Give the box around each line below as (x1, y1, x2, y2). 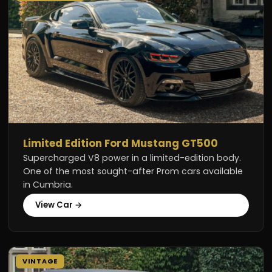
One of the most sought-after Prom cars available (23, 165, 243, 178)
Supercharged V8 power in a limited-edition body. (23, 152, 242, 165)
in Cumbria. (23, 178, 73, 191)
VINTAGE (22, 256, 58, 266)
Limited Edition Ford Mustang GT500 (23, 136, 219, 151)
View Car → (35, 199, 83, 211)
